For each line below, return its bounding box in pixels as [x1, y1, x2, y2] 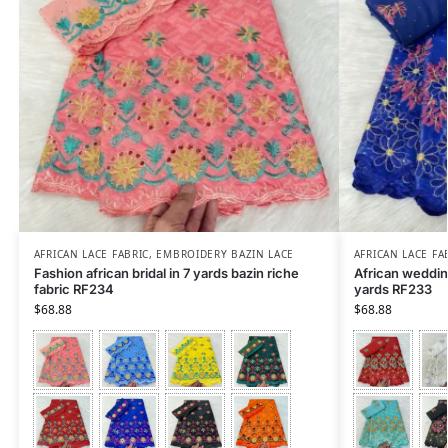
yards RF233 [353, 281, 432, 298]
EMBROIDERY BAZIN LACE [156, 247, 295, 262]
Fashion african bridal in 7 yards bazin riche [33, 265, 299, 282]
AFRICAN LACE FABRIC [33, 247, 150, 262]
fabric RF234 [33, 281, 114, 298]
